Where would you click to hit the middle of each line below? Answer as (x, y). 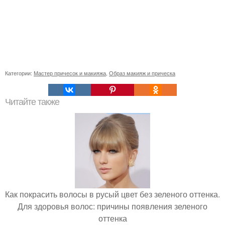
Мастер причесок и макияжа (70, 73)
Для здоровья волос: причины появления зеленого (113, 206)
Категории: (19, 73)
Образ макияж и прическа (142, 73)
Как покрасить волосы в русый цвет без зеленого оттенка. (113, 194)
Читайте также (32, 102)
